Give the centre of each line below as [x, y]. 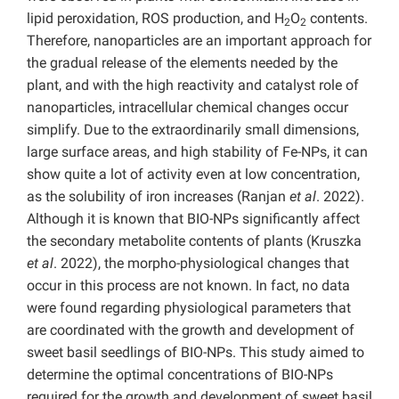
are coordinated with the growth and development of [191, 330]
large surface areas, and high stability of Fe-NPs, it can [197, 152]
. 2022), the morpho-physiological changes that [201, 264]
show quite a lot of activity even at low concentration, [193, 175]
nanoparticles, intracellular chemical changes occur [187, 108]
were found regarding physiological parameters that [189, 308]
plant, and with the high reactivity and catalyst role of [193, 85]
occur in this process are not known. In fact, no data [188, 286]
